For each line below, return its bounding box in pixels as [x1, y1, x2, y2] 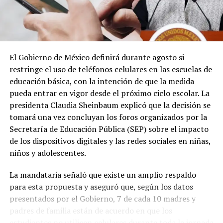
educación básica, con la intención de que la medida [9, 75, 194, 87]
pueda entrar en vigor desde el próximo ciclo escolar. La [9, 87, 210, 99]
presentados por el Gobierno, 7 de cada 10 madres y [9, 193, 196, 204]
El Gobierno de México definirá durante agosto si [9, 51, 184, 63]
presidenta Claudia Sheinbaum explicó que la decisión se [9, 99, 211, 111]
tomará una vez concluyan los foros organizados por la [9, 111, 207, 122]
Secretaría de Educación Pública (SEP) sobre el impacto [9, 123, 209, 134]
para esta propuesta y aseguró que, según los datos [9, 181, 193, 192]
